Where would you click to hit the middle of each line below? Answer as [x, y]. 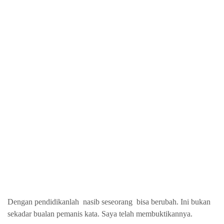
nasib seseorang [108, 202]
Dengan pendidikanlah [44, 202]
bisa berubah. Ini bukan [173, 202]
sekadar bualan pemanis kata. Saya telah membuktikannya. [100, 214]
